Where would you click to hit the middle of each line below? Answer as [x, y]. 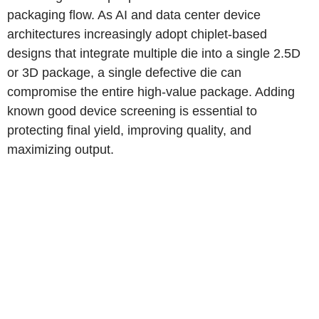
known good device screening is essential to [132, 111]
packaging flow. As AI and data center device [134, 15]
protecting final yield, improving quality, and [129, 130]
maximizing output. [61, 150]
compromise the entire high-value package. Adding [151, 92]
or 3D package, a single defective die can [124, 73]
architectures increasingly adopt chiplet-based [137, 34]
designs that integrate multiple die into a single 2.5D [154, 53]
